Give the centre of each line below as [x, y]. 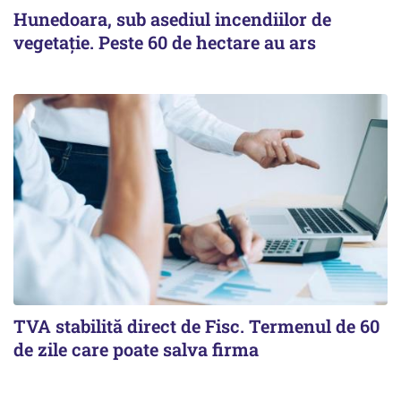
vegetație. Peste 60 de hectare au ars [165, 43]
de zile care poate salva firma [136, 349]
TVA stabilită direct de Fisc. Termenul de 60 [196, 325]
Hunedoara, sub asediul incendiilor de [172, 19]
